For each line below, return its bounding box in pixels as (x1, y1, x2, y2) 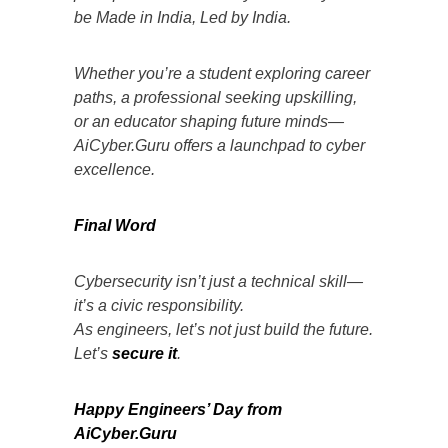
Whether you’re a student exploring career (74, 64, 370, 82)
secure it (112, 344, 177, 362)
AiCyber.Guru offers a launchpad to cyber (74, 136, 365, 154)
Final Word (74, 216, 156, 234)
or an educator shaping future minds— (74, 112, 344, 130)
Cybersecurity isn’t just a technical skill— (74, 272, 363, 290)
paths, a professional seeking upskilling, (74, 88, 357, 106)
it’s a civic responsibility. (74, 296, 244, 314)
